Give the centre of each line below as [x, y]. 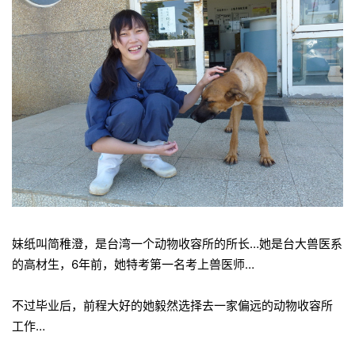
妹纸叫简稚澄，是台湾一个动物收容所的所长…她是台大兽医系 [177, 243]
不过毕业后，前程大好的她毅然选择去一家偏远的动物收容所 [172, 305]
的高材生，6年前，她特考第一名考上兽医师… [133, 264]
